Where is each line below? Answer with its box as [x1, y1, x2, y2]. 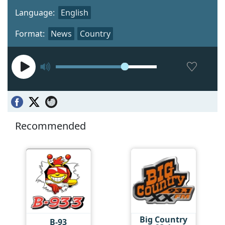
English [61, 7, 88, 18]
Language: [15, 7, 55, 18]
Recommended [15, 119, 86, 133]
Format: [15, 28, 45, 39]
